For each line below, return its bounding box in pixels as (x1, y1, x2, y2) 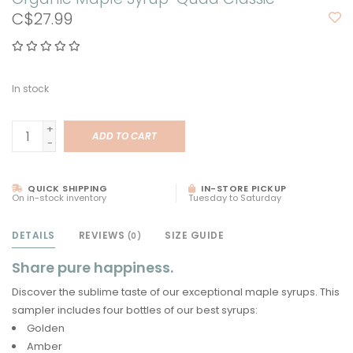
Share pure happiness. (12, 258, 173, 278)
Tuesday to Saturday (188, 191, 281, 205)
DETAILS (12, 229, 55, 243)
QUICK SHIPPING (24, 182, 107, 195)
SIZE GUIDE (165, 229, 224, 243)
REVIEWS (78, 229, 128, 243)
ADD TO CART (92, 129, 157, 143)
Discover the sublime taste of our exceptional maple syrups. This (12, 284, 340, 300)
